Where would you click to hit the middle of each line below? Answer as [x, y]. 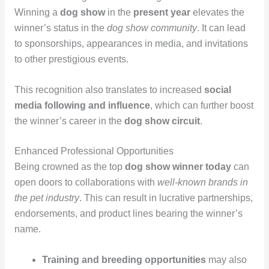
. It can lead [221, 28]
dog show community [152, 28]
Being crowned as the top [69, 167]
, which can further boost [201, 105]
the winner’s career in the [69, 121]
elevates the [217, 12]
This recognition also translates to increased [109, 89]
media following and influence [82, 105]
